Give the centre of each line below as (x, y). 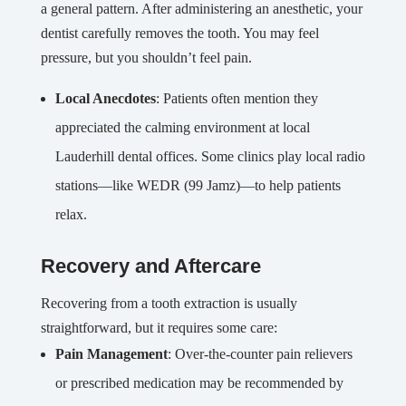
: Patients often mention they (237, 99)
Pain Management (111, 354)
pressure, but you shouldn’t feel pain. (146, 58)
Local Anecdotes (105, 99)
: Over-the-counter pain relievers (260, 354)
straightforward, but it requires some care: (159, 328)
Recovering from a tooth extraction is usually (169, 304)
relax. (71, 215)
